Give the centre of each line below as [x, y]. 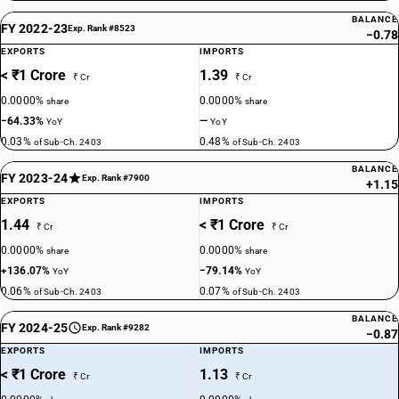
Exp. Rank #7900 [115, 178]
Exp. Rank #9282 [115, 327]
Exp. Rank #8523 [101, 28]
